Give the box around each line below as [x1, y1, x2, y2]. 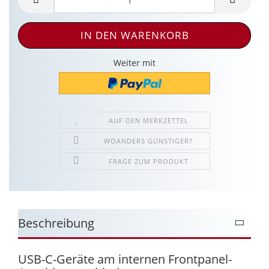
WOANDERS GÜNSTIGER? [104, 136, 193, 145]
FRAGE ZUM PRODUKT [108, 156, 189, 166]
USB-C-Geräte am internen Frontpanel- [18, 250, 232, 267]
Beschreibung [18, 214, 94, 231]
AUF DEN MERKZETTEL [108, 115, 189, 125]
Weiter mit [113, 57, 156, 69]
